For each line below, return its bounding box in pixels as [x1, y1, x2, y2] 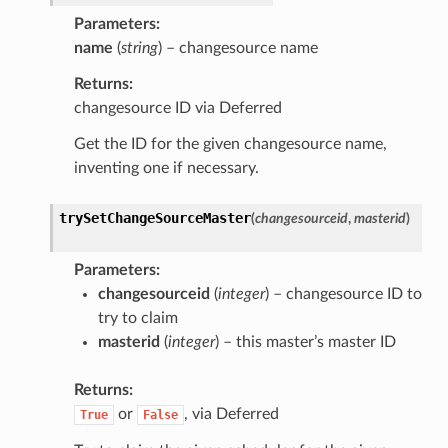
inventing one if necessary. [73, 159, 259, 176]
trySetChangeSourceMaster [58, 209, 251, 226]
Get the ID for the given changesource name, [73, 135, 387, 152]
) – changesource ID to [264, 285, 422, 302]
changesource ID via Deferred [73, 99, 282, 116]
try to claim [97, 309, 178, 326]
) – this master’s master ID [214, 333, 396, 350]
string [120, 39, 158, 56]
